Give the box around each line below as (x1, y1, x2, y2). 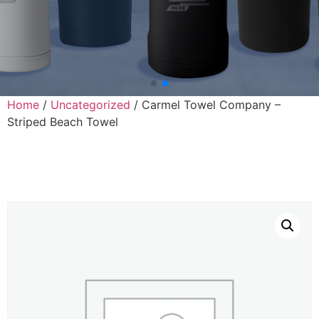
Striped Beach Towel (7, 114, 118, 129)
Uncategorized (51, 97, 130, 112)
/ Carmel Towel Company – (130, 97, 281, 112)
